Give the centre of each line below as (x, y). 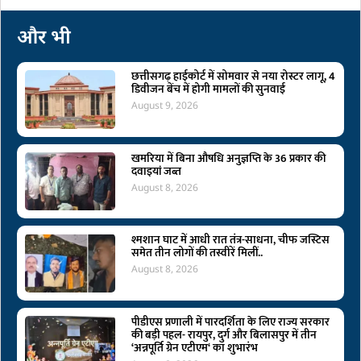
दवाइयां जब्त (156, 171)
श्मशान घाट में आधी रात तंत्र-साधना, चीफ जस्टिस (230, 240)
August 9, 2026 (164, 105)
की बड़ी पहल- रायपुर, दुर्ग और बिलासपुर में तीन (224, 335)
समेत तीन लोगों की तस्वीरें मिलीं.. (197, 253)
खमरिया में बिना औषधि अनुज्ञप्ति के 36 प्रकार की (228, 158)
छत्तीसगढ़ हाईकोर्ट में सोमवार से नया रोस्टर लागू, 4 (233, 76)
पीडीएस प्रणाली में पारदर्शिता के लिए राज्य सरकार (230, 322)
